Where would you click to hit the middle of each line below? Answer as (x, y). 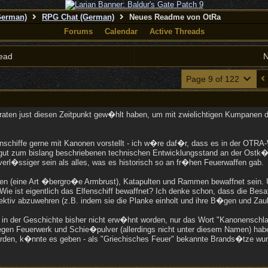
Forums (78, 31)
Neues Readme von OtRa (173, 17)
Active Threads (177, 31)
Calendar (121, 31)
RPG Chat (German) (78, 17)
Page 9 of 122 (214, 79)
